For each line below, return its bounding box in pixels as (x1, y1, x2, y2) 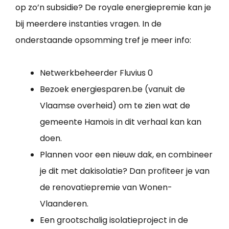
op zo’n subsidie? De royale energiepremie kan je (15, 2, 211, 14)
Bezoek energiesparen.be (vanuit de (40, 83, 185, 96)
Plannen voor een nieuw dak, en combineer (40, 149, 213, 161)
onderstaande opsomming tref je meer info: (15, 34, 191, 47)
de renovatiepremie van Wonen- (40, 181, 172, 194)
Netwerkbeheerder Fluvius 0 (40, 67, 153, 79)
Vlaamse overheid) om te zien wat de (40, 100, 190, 112)
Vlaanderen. (40, 198, 88, 210)
